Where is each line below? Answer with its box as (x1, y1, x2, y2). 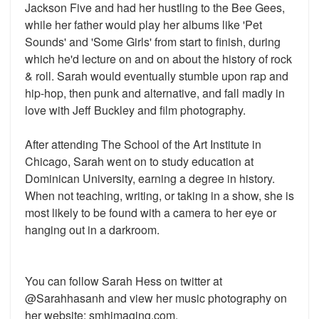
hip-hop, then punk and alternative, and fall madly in (25, 85, 285, 101)
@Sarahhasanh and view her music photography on (25, 290, 287, 306)
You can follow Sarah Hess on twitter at (25, 273, 222, 289)
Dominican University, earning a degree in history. (25, 170, 275, 187)
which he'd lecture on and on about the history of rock (25, 51, 292, 67)
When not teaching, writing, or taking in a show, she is (25, 187, 294, 204)
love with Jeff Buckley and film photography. (25, 102, 246, 118)
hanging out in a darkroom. (25, 221, 159, 238)
